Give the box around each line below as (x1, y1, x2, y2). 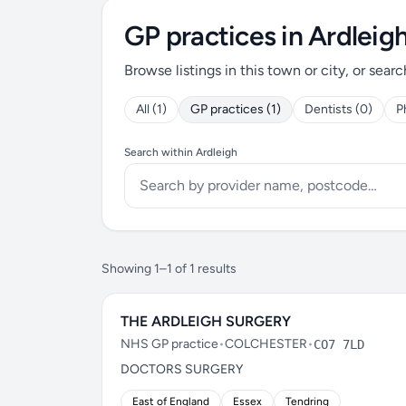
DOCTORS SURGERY (121, 362, 243, 377)
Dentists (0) (304, 101, 372, 117)
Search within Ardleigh (124, 146, 237, 159)
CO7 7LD (314, 337, 364, 352)
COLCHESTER (225, 336, 307, 352)
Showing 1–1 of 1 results (101, 261, 237, 276)
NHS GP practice (121, 336, 218, 352)
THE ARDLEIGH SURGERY (121, 313, 291, 330)
